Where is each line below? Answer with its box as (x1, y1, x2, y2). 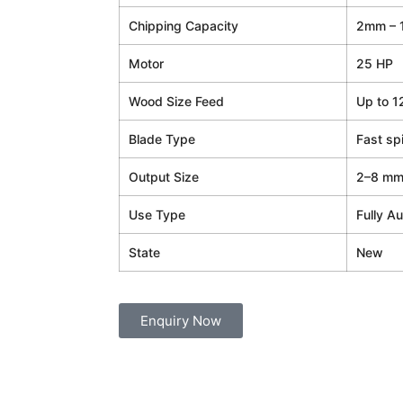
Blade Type (129, 130, 195, 147)
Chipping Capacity (129, 17, 238, 33)
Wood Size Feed (129, 93, 224, 109)
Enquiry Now (140, 311, 221, 329)
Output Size (129, 168, 199, 184)
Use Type (129, 206, 185, 222)
